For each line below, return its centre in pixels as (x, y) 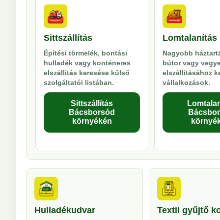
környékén (92, 121)
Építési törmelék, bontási (85, 53)
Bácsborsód (92, 112)
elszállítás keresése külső (87, 73)
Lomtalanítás (190, 38)
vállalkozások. (187, 82)
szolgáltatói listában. (79, 82)
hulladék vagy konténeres (87, 63)
